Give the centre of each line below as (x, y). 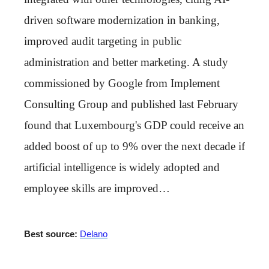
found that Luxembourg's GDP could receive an (134, 125)
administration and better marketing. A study (126, 62)
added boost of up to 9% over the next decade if (134, 146)
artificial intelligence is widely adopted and (122, 167)
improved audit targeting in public (103, 41)
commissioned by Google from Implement (122, 83)
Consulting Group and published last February (131, 104)
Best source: (52, 234)
